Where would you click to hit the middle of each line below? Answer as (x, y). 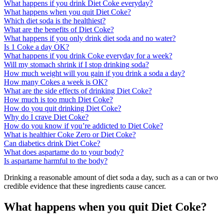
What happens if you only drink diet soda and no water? (90, 38)
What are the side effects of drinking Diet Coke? (78, 91)
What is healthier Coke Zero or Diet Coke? (70, 135)
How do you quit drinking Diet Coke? (63, 109)
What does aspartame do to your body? (64, 152)
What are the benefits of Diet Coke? (59, 30)
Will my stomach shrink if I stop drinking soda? (76, 65)
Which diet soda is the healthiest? (55, 21)
